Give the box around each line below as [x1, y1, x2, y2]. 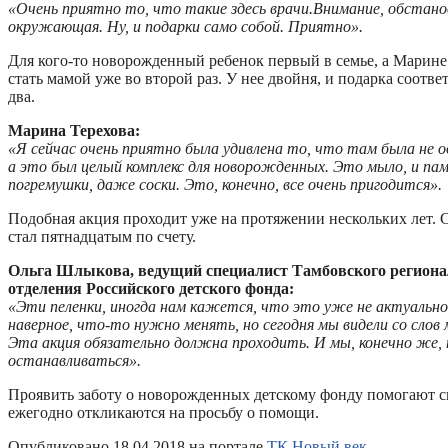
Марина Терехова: [8, 121, 140, 139]
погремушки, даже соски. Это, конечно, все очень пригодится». [8, 175, 442, 193]
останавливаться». [8, 351, 141, 369]
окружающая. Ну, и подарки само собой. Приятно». [8, 17, 363, 35]
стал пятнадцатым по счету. [8, 227, 196, 245]
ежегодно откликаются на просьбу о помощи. [8, 403, 319, 421]
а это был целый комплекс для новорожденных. [8, 157, 329, 175]
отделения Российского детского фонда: [8, 279, 294, 297]
